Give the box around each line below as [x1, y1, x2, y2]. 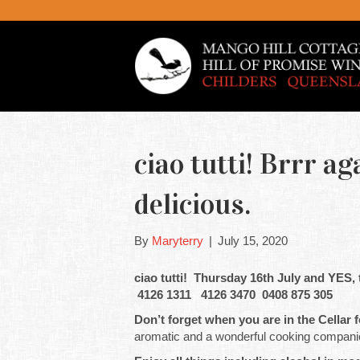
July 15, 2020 [218, 234, 288, 247]
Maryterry [152, 234, 203, 247]
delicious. [134, 186, 251, 222]
